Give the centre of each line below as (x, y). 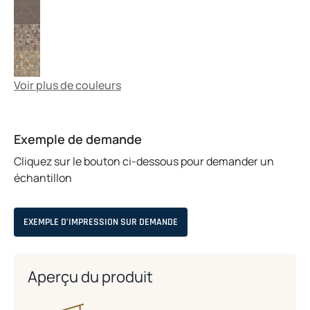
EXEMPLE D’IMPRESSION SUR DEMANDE (101, 222)
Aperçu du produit (90, 276)
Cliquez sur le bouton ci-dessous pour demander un (144, 162)
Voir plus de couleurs (67, 85)
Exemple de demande (78, 139)
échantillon (43, 178)
